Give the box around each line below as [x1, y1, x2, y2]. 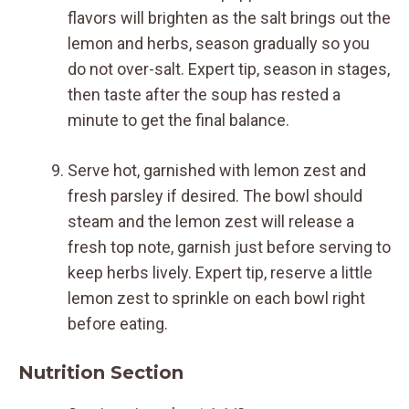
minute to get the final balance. [68, 110, 289, 130]
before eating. [68, 313, 168, 333]
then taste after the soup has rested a [68, 84, 341, 104]
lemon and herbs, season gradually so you [68, 33, 370, 53]
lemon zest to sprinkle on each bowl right [68, 288, 365, 308]
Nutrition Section [18, 361, 184, 383]
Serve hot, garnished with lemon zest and [68, 160, 366, 180]
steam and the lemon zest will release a [68, 211, 354, 231]
